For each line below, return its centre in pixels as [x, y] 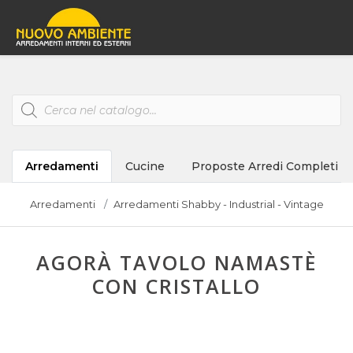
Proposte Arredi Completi [265, 166]
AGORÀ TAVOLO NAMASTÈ [176, 262]
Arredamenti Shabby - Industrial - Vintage [218, 204]
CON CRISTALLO [176, 286]
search [29, 110]
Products [36, 99]
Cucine [145, 166]
